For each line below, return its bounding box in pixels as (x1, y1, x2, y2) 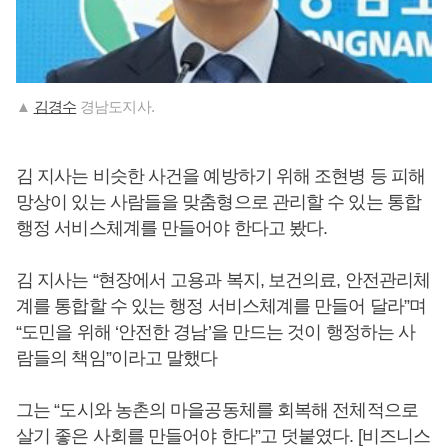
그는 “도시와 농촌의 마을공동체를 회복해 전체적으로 (16, 399, 418, 420)
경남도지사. (76, 97, 154, 115)
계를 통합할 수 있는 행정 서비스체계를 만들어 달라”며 (16, 295, 427, 316)
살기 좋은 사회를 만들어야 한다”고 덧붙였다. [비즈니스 (16, 425, 431, 446)
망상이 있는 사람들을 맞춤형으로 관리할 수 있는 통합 (16, 191, 421, 212)
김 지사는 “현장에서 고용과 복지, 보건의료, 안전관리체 (16, 269, 431, 290)
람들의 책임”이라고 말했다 (16, 347, 218, 368)
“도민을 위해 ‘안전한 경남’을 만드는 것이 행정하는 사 (16, 321, 416, 342)
